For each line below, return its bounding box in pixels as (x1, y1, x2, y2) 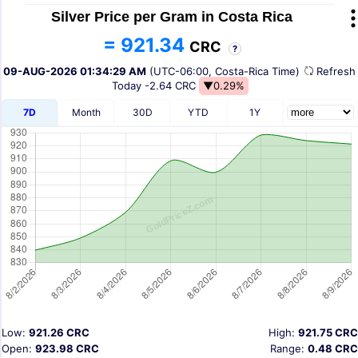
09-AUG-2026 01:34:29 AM (2, 64, 146, 78)
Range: (270, 341, 308, 355)
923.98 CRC (35, 341, 99, 355)
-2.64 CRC (144, 78, 199, 92)
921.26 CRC (29, 325, 89, 339)
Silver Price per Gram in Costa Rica (51, 8, 292, 25)
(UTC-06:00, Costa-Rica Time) (145, 64, 300, 78)
